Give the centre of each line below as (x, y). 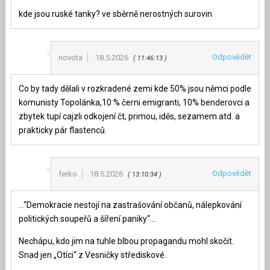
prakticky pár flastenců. (62, 130)
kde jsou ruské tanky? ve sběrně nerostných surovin (115, 14)
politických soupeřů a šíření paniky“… (87, 219)
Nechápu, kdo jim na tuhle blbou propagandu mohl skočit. (126, 241)
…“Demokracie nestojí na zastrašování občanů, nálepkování (130, 205)
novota (71, 58)
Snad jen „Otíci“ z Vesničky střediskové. (92, 255)
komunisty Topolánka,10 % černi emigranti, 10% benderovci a (134, 103)
